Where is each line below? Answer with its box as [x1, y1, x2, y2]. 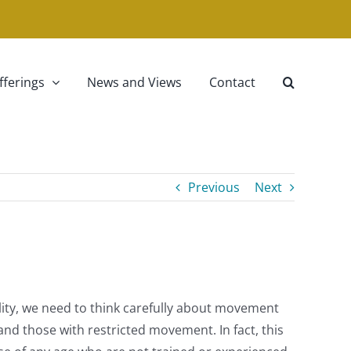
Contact [209, 73, 255, 91]
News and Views [87, 73, 182, 91]
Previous [188, 179, 240, 196]
